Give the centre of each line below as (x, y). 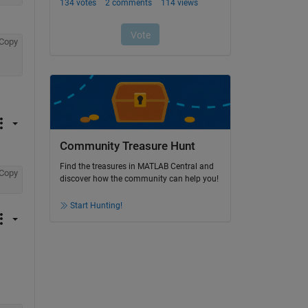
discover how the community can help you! (139, 179)
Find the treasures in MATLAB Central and (136, 167)
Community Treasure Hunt (127, 146)
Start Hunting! (96, 206)
